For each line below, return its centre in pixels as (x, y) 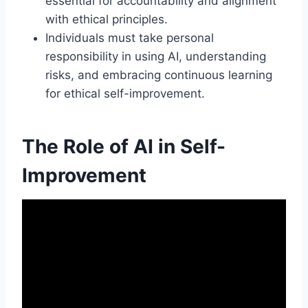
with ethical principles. (107, 19)
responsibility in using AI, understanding (156, 56)
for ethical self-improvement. (125, 93)
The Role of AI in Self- (124, 146)
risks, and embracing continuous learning (159, 75)
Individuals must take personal (130, 37)
